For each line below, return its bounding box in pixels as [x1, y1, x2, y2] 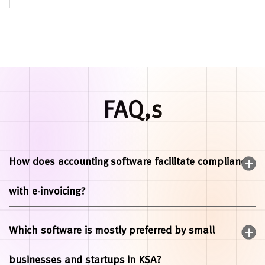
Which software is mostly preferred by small [9, 225, 215, 236]
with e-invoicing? [9, 186, 86, 197]
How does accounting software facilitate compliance [9, 156, 251, 167]
